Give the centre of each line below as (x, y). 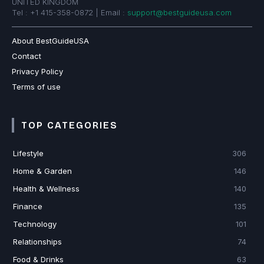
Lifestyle (28, 154)
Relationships (37, 242)
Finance (28, 207)
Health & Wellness (46, 189)
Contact (27, 56)
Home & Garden (42, 171)
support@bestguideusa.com (179, 13)
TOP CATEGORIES (70, 126)
